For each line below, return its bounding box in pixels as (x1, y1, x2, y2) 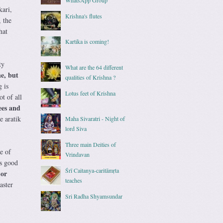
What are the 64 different (65, 63, 123, 71)
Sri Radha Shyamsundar (65, 192, 123, 201)
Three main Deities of (65, 140, 116, 149)
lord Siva (65, 124, 87, 133)
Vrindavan (65, 150, 90, 159)
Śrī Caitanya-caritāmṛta (65, 166, 119, 175)
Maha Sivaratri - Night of (65, 114, 125, 123)
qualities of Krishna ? (65, 73, 116, 81)
